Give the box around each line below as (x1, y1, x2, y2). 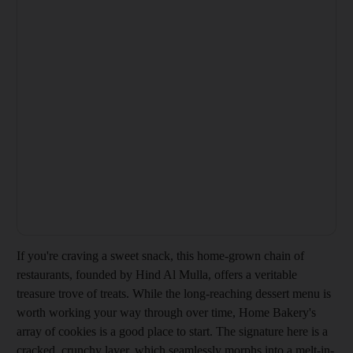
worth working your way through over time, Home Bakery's (17, 305, 316, 319)
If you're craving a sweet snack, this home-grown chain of (17, 248, 304, 262)
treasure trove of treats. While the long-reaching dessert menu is (17, 286, 331, 300)
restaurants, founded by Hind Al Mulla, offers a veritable (17, 267, 297, 281)
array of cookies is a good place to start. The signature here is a (17, 324, 328, 338)
